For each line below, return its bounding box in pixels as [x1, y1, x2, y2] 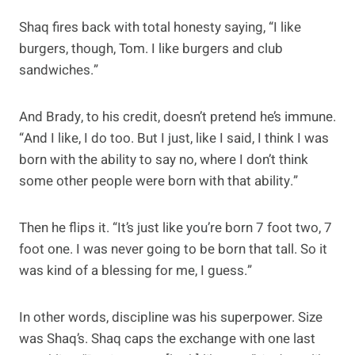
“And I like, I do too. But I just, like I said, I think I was [19, 128, 329, 148]
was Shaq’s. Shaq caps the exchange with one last [19, 328, 315, 349]
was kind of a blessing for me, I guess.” [19, 260, 252, 281]
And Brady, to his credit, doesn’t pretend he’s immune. [19, 106, 336, 127]
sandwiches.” [19, 59, 98, 80]
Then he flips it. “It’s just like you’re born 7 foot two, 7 [19, 217, 332, 238]
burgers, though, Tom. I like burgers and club [19, 38, 283, 59]
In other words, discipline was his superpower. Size [19, 307, 323, 327]
